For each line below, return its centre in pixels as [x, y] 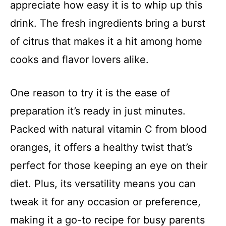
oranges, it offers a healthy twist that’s [101, 148]
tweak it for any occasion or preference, [105, 202]
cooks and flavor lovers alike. [79, 60]
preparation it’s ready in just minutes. [98, 111]
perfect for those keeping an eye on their [109, 166]
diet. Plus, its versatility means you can [103, 184]
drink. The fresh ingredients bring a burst [108, 23]
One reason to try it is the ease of [90, 93]
